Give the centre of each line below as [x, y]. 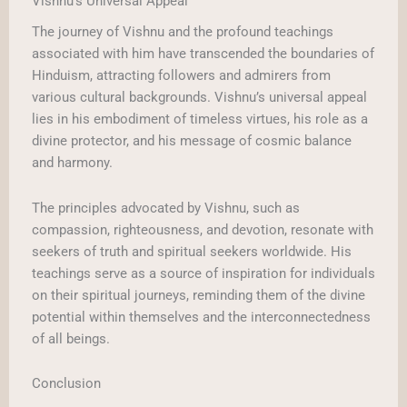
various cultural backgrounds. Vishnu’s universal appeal [199, 98]
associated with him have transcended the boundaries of [203, 54]
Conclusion [66, 384]
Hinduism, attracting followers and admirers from [181, 76]
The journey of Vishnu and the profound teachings [183, 32]
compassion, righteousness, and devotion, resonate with [203, 229]
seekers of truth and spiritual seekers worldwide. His [192, 251]
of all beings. [71, 338]
